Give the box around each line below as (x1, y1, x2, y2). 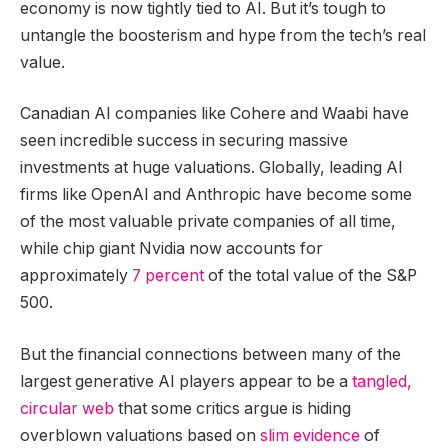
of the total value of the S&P (204, 266, 417, 286)
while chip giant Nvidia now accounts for (20, 239, 323, 259)
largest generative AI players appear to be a (20, 371, 352, 391)
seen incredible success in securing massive (20, 131, 348, 151)
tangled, (352, 371, 412, 391)
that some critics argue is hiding (114, 398, 351, 418)
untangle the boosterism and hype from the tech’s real (20, 25, 426, 45)
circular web (20, 398, 114, 418)
